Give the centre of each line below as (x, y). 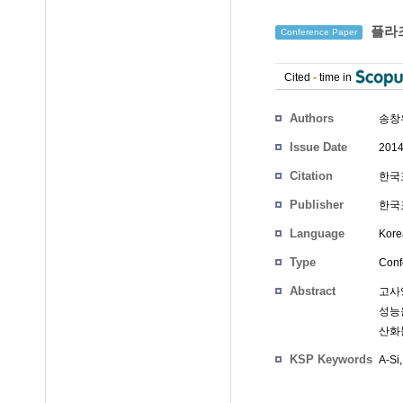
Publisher (317, 205)
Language (317, 233)
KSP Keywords (331, 359)
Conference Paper (319, 32)
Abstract (313, 291)
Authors (312, 118)
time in (336, 77)
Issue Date (318, 147)
